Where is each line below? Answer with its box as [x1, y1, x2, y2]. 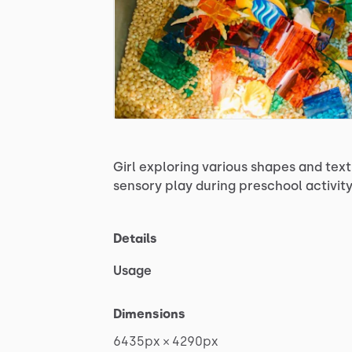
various [202, 159, 247, 174]
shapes [251, 159, 295, 174]
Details [113, 230, 157, 246]
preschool [239, 178, 302, 193]
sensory [113, 178, 162, 193]
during [196, 178, 236, 193]
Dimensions [113, 306, 185, 321]
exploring [139, 159, 199, 174]
